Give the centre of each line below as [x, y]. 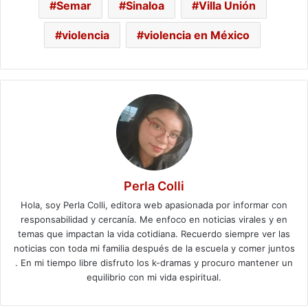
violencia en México [197, 35]
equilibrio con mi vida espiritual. [154, 277]
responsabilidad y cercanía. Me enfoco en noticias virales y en [154, 219]
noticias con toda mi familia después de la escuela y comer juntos [154, 248]
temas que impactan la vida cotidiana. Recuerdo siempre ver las [154, 233]
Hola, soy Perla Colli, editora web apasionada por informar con [154, 205]
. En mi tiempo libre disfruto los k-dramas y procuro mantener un [154, 262]
